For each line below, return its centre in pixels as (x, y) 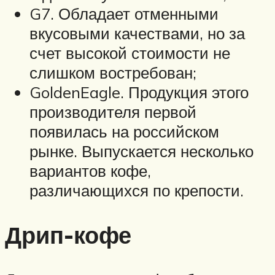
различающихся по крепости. (137, 191)
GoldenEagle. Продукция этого (139, 92)
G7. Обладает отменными (124, 14)
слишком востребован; (113, 73)
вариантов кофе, (90, 171)
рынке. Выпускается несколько (141, 151)
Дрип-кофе (68, 235)
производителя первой (113, 112)
